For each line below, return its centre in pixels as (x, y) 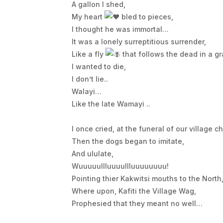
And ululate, (92, 154)
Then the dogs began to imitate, (128, 141)
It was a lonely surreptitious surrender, (139, 42)
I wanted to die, (99, 66)
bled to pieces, (146, 17)
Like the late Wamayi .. (111, 104)
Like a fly (88, 54)
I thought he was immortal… (120, 29)
